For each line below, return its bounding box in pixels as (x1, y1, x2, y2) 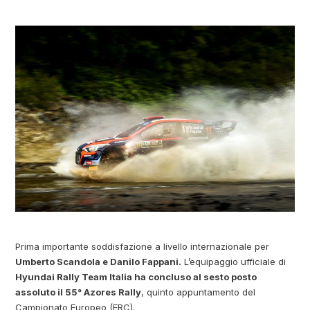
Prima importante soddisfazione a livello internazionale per (15, 240, 270, 252)
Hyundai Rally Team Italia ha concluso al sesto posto (15, 271, 257, 282)
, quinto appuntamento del (141, 286, 256, 298)
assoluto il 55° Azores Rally (15, 286, 142, 298)
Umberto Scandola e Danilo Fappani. (15, 255, 182, 267)
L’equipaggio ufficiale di (181, 255, 286, 267)
